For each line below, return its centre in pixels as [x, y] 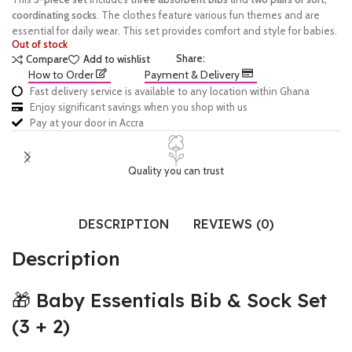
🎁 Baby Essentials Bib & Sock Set [169, 300]
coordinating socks [54, 15]
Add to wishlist [116, 59]
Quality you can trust [176, 170]
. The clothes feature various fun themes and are [208, 15]
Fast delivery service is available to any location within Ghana [169, 91]
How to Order [62, 75]
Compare [48, 59]
